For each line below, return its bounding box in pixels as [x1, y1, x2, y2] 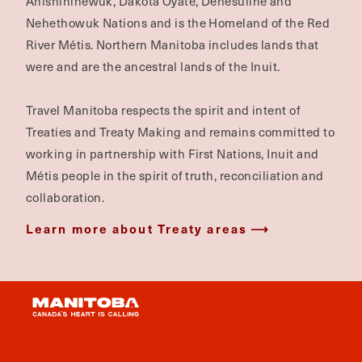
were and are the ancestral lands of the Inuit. [26, 57, 280, 75]
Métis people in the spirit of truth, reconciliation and [26, 166, 324, 184]
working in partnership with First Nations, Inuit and [26, 145, 319, 162]
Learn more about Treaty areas [26, 220, 247, 237]
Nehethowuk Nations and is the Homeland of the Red [26, 14, 330, 32]
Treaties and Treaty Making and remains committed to [26, 123, 335, 141]
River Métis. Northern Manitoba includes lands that [26, 36, 319, 53]
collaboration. [26, 188, 105, 206]
